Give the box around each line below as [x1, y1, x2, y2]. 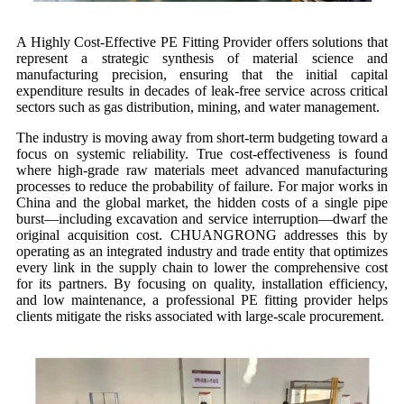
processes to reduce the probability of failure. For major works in [16, 179, 388, 195]
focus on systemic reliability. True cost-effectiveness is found [16, 146, 388, 162]
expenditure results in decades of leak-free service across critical [16, 83, 388, 99]
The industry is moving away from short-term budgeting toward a [16, 130, 388, 146]
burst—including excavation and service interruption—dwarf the [16, 211, 388, 227]
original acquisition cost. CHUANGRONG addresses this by [16, 227, 388, 243]
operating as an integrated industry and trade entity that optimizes [16, 243, 388, 260]
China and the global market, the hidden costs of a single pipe [16, 195, 388, 211]
